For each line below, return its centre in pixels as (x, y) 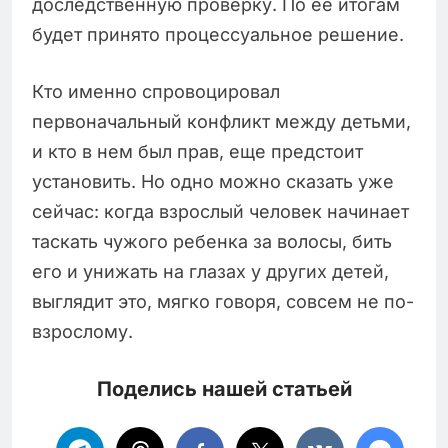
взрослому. (82, 332)
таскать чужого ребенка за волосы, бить (212, 242)
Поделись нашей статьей (224, 389)
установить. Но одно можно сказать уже (213, 182)
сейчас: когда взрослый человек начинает (220, 212)
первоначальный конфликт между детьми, (221, 122)
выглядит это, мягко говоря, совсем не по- (223, 302)
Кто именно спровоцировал (156, 92)
